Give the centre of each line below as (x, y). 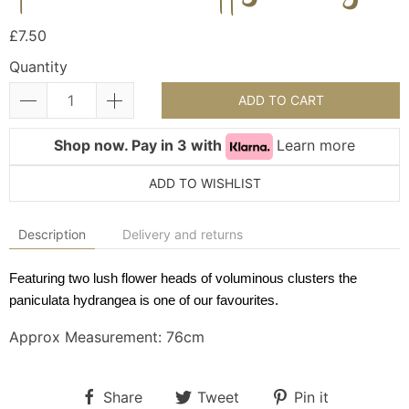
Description (52, 235)
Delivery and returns (183, 235)
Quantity (38, 67)
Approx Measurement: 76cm (107, 337)
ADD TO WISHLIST (204, 184)
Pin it (311, 397)
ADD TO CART (281, 100)
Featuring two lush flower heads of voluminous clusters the (183, 278)
